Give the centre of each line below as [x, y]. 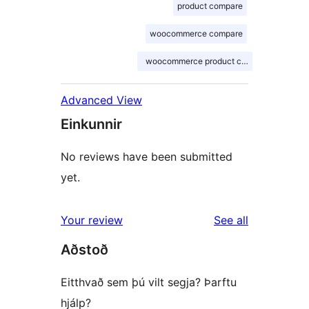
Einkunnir [91, 124]
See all [231, 220]
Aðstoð [84, 250]
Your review [92, 220]
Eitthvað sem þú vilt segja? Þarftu [149, 282]
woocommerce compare [196, 34]
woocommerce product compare [208, 61]
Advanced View [101, 100]
